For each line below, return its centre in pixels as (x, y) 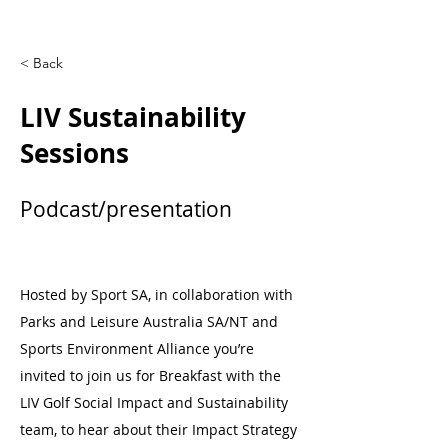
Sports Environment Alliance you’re (137, 348)
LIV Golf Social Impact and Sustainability (154, 402)
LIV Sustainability (133, 117)
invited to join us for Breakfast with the (150, 375)
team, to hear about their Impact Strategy (158, 429)
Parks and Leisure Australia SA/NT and (149, 321)
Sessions (74, 153)
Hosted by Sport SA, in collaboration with (156, 294)
